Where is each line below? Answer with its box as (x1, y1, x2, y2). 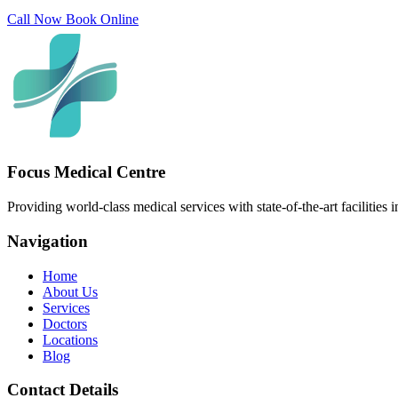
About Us (43, 283, 98, 299)
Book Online (66, 11, 139, 27)
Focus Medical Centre (7, 163, 165, 182)
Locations (43, 331, 98, 347)
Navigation (7, 231, 88, 251)
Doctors (43, 315, 87, 331)
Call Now (7, 11, 66, 27)
